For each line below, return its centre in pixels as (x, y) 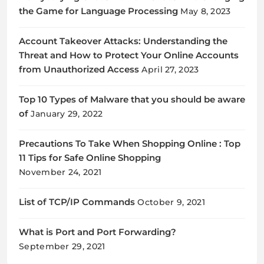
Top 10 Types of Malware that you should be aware (132, 99)
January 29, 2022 (67, 113)
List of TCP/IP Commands (77, 202)
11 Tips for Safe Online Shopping (90, 158)
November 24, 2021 (60, 172)
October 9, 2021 (171, 202)
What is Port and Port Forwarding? (98, 232)
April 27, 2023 (170, 69)
